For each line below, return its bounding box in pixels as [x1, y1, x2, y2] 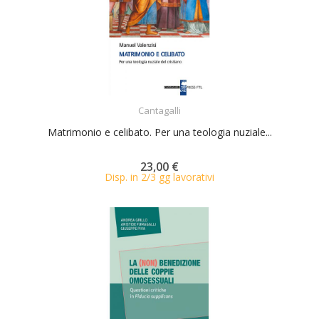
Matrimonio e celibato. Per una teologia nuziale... [47, 125, 272, 139]
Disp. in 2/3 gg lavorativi [105, 170, 214, 184]
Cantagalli [138, 104, 181, 117]
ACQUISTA [151, 95, 194, 108]
